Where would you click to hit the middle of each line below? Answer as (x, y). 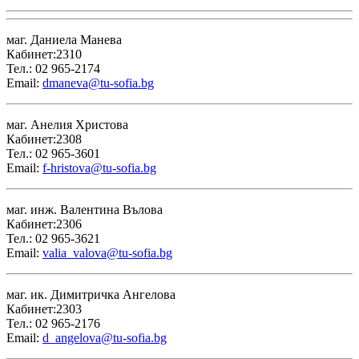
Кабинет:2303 (44, 309)
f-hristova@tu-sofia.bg (99, 167)
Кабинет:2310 (44, 54)
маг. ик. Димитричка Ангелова (91, 294)
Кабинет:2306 (44, 224)
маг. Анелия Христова (67, 124)
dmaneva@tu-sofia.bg (98, 83)
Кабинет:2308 (44, 139)
